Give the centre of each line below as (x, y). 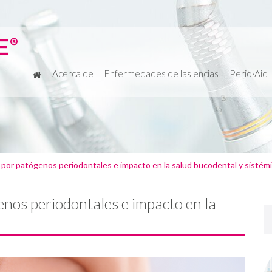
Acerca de (73, 73)
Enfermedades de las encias (161, 73)
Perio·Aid (249, 73)
